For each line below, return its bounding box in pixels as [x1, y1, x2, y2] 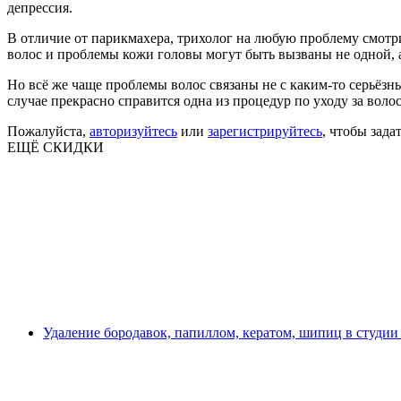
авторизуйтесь [90, 123, 177, 139]
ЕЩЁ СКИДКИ [7, 139, 104, 155]
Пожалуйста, [7, 123, 90, 139]
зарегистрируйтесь [208, 123, 322, 139]
